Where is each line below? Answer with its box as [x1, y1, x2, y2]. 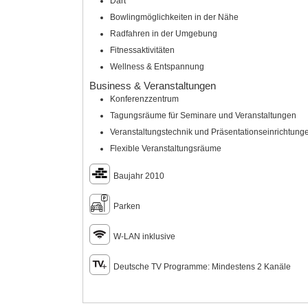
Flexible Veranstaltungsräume [109, 143, 221, 153]
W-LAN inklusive [113, 231, 175, 241]
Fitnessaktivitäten [109, 45, 175, 56]
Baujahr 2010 [113, 170, 164, 181]
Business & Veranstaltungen [89, 79, 216, 91]
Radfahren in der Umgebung [109, 29, 217, 39]
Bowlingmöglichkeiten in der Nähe [109, 12, 239, 23]
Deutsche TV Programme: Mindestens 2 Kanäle [113, 261, 291, 272]
